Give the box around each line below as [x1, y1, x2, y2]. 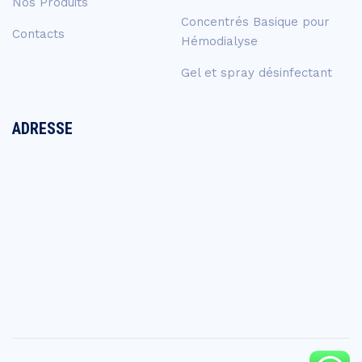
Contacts [12, 27, 65, 42]
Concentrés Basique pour [181, 15, 330, 30]
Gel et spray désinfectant [181, 65, 332, 81]
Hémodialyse [181, 34, 258, 49]
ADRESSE [12, 119, 73, 139]
